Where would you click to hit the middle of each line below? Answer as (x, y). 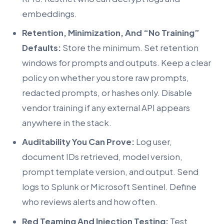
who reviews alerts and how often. (90, 202)
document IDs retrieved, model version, (102, 157)
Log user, (153, 142)
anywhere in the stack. (67, 122)
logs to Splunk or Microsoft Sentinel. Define (109, 187)
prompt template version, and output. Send (110, 172)
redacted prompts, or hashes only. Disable (107, 92)
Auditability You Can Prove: (78, 142)
